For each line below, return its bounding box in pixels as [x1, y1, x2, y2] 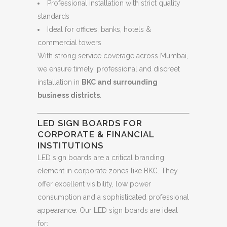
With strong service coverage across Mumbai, [37, 51, 188, 60]
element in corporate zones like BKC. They [37, 166, 178, 175]
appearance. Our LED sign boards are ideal [37, 206, 178, 214]
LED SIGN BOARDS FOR [37, 118, 142, 128]
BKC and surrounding [82, 78, 158, 86]
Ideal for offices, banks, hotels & [47, 25, 151, 33]
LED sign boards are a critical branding [37, 153, 164, 162]
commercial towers [37, 38, 101, 47]
